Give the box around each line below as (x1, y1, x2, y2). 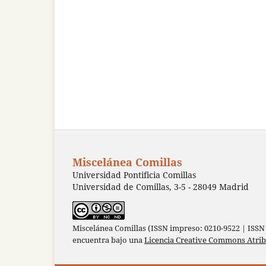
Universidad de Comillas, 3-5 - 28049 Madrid (72, 181, 249, 193)
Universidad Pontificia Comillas (72, 169, 196, 181)
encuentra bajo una (72, 235, 144, 246)
